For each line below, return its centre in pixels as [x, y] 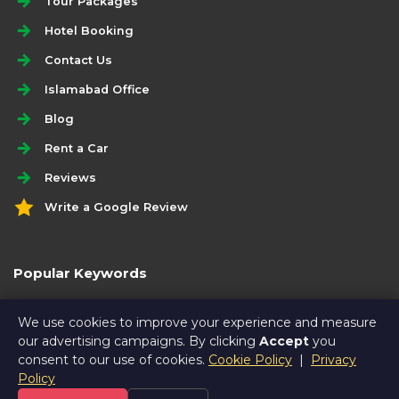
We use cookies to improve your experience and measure [197, 322]
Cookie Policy [250, 360]
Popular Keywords [80, 273]
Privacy [334, 360]
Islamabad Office [97, 89]
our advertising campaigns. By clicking [138, 341]
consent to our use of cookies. [113, 360]
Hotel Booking [89, 30]
